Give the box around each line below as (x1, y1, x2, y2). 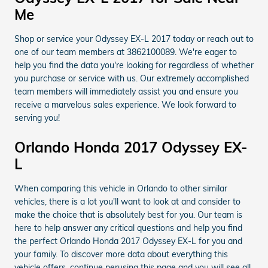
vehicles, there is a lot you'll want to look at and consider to (14, 196, 240, 207)
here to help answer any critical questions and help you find (14, 223, 242, 233)
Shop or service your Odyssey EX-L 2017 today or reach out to (14, 33, 254, 44)
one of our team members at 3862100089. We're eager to (14, 47, 237, 57)
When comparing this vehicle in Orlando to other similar (14, 183, 227, 194)
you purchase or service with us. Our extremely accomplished (14, 73, 249, 84)
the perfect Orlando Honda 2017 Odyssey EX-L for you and (14, 236, 242, 246)
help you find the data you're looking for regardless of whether (14, 60, 254, 71)
